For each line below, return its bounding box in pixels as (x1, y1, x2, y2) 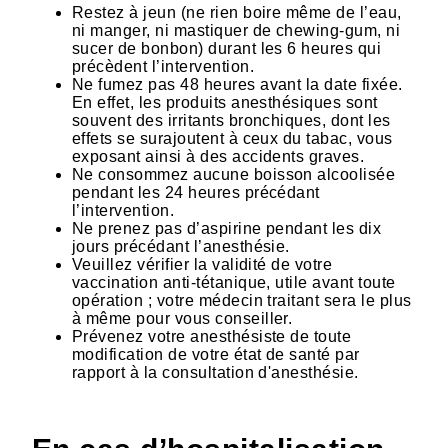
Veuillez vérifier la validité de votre (72, 255, 333, 273)
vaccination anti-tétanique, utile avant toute (72, 273, 396, 291)
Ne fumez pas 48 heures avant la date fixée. (72, 75, 403, 93)
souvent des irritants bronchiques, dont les (72, 111, 391, 129)
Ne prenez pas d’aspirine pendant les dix (72, 219, 382, 237)
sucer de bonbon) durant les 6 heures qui (72, 39, 382, 57)
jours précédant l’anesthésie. (72, 237, 290, 255)
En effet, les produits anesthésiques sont (72, 93, 378, 111)
